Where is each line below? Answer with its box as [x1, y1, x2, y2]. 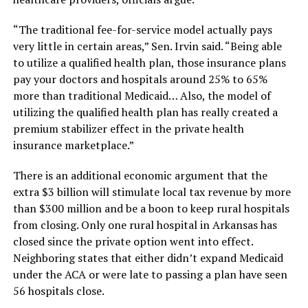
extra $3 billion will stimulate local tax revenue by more [12, 184, 291, 200]
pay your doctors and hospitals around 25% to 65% [12, 71, 267, 87]
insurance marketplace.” [12, 137, 134, 153]
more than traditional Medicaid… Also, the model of [12, 88, 271, 104]
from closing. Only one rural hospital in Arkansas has [12, 217, 277, 233]
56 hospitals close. [12, 283, 104, 299]
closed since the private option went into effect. [12, 234, 253, 250]
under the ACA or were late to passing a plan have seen [12, 267, 287, 283]
